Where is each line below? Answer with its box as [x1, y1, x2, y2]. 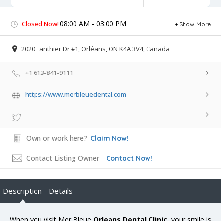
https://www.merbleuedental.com [25, 90, 126, 99]
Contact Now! [106, 154, 152, 163]
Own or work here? [26, 133, 87, 143]
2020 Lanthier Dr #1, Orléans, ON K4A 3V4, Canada [21, 44, 170, 54]
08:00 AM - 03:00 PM [60, 18, 126, 28]
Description [3, 186, 42, 196]
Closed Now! [22, 19, 59, 28]
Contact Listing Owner [26, 153, 99, 163]
